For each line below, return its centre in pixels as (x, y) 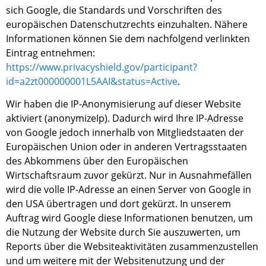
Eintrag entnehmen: (50, 53)
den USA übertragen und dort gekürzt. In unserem (118, 204)
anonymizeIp (76, 118)
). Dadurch (128, 118)
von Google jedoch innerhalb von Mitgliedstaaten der (125, 133)
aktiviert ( (27, 118)
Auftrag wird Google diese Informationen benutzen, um (129, 218)
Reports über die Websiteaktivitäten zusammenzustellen (132, 247)
